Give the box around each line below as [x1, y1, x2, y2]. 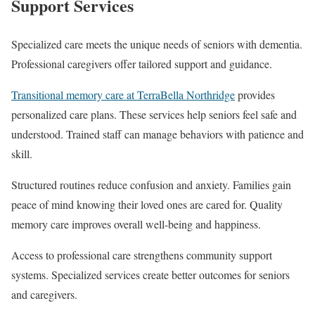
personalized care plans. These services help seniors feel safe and [11, 106, 297, 122]
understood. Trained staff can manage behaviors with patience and [11, 126, 304, 141]
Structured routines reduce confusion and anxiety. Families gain [11, 176, 291, 192]
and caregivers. [11, 286, 77, 302]
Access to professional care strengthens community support [11, 247, 272, 262]
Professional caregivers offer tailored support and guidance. [11, 56, 272, 71]
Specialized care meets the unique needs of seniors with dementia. [11, 36, 302, 51]
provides [235, 86, 275, 102]
